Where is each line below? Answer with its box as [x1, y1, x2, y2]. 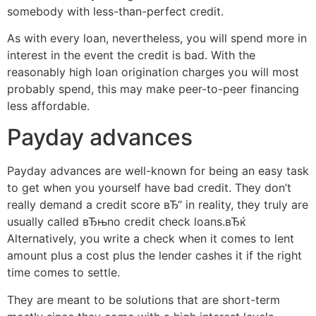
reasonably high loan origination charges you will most [7, 65, 299, 79]
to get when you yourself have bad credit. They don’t [7, 181, 291, 195]
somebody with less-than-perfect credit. [7, 4, 224, 18]
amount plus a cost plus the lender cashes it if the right [7, 248, 302, 263]
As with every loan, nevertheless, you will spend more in [7, 31, 307, 45]
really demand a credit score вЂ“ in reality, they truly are [7, 197, 308, 212]
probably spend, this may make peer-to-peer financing [7, 82, 299, 96]
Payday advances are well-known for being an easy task [7, 164, 309, 178]
